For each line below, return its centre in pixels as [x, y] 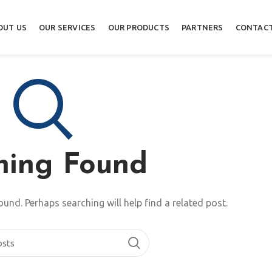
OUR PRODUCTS [138, 27]
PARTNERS [202, 27]
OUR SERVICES [67, 27]
